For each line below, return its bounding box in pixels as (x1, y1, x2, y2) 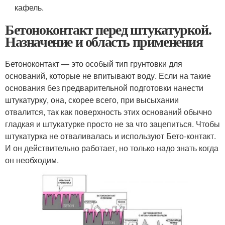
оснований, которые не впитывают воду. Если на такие (5, 70, 211, 82)
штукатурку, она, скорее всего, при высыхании (5, 94, 179, 106)
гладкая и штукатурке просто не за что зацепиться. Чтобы (5, 118, 220, 130)
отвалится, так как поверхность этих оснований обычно (5, 106, 212, 118)
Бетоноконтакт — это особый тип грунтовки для (5, 58, 182, 70)
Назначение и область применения (5, 31, 203, 52)
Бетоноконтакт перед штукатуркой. (5, 19, 211, 40)
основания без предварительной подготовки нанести (5, 82, 203, 94)
